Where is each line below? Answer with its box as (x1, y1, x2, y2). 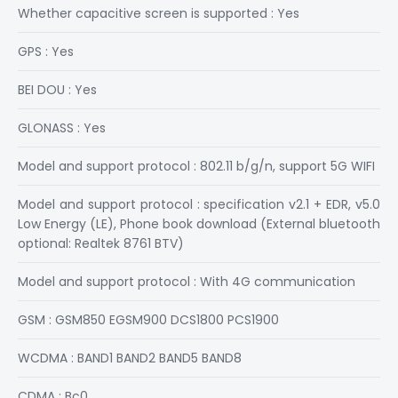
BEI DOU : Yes (18, 81, 97, 99)
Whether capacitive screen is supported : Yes (18, 4, 299, 22)
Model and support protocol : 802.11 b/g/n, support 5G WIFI (18, 157, 375, 175)
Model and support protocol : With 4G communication (18, 273, 355, 291)
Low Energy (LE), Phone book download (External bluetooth (18, 215, 380, 233)
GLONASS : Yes (18, 119, 106, 137)
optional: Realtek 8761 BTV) (18, 235, 184, 252)
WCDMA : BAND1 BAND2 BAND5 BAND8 (18, 349, 242, 367)
